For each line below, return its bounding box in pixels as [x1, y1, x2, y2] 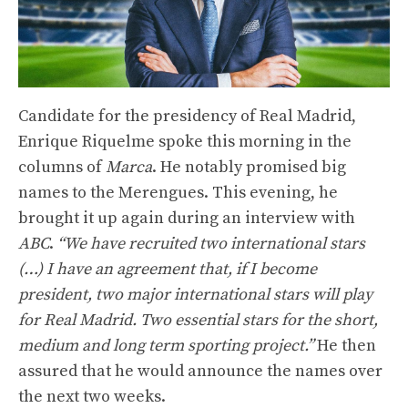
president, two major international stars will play [18, 283, 372, 305]
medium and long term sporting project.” [18, 334, 313, 356]
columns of [18, 156, 106, 178]
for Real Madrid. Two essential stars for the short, [18, 309, 378, 331]
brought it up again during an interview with [18, 207, 355, 229]
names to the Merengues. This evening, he [18, 181, 338, 203]
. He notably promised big [152, 156, 346, 178]
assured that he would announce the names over [18, 360, 382, 382]
